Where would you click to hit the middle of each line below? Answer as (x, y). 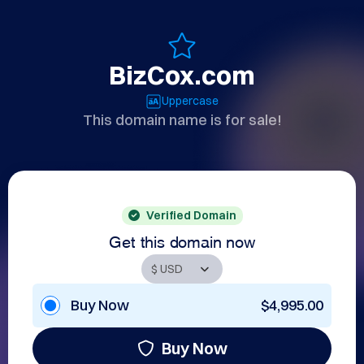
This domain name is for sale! (182, 120)
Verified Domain (191, 215)
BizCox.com (182, 75)
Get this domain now (182, 240)
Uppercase (190, 101)
